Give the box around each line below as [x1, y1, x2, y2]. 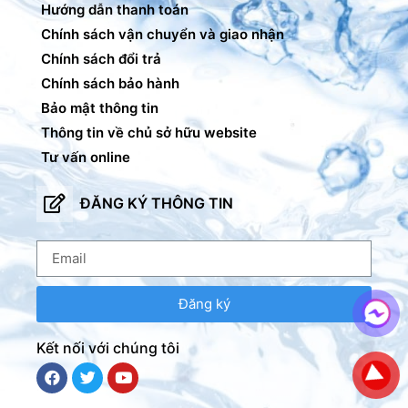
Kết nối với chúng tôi [36, 338, 179, 357]
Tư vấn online [41, 148, 130, 166]
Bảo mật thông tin [41, 98, 158, 117]
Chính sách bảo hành [41, 74, 179, 92]
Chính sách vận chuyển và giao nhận [41, 25, 284, 43]
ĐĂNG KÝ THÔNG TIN [80, 194, 233, 213]
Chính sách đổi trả [41, 49, 161, 67]
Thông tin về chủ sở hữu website [41, 123, 257, 141]
